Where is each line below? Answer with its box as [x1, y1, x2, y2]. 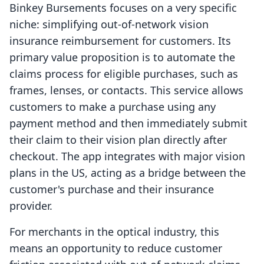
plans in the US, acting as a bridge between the [9, 166, 246, 180]
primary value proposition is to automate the [9, 50, 235, 65]
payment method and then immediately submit [9, 116, 247, 131]
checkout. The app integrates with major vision [9, 149, 245, 164]
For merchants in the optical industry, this [9, 225, 219, 239]
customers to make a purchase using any [9, 100, 216, 114]
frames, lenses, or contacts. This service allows [9, 83, 243, 98]
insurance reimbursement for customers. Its [9, 34, 231, 48]
